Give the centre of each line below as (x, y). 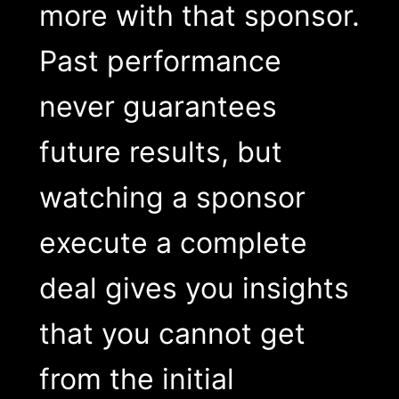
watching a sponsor (172, 197)
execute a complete (173, 242)
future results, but (160, 151)
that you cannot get (172, 333)
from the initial (136, 379)
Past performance (160, 61)
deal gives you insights (194, 288)
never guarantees (158, 106)
